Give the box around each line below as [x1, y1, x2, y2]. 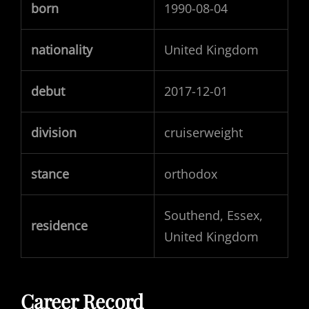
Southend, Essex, [164, 207, 263, 224]
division [31, 124, 77, 141]
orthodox [164, 166, 217, 183]
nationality [31, 41, 92, 59]
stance [31, 166, 69, 183]
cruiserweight [164, 124, 243, 141]
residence [31, 217, 88, 235]
